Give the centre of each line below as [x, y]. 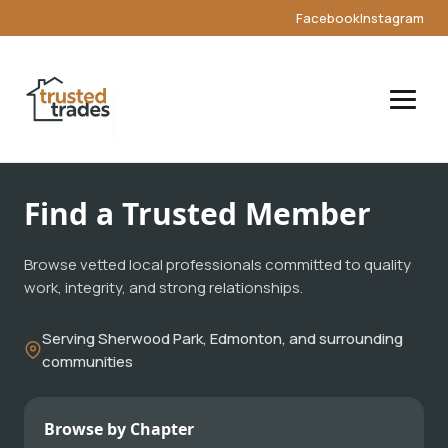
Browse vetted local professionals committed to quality [217, 264]
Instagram [392, 18]
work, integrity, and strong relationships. [163, 287]
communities [87, 361]
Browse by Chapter [119, 429]
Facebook [328, 18]
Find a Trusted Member [197, 213]
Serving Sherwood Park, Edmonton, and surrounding [222, 338]
